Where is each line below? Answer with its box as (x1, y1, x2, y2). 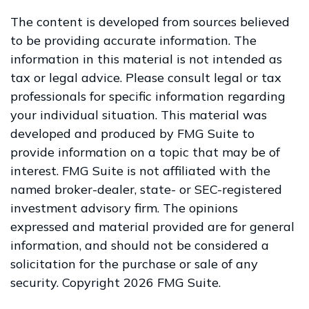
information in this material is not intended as (10, 51, 282, 67)
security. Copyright (10, 275, 123, 290)
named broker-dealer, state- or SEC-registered (10, 181, 282, 197)
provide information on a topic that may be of (10, 144, 280, 160)
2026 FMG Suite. (123, 275, 221, 290)
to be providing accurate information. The (10, 32, 257, 48)
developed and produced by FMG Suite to (10, 126, 255, 141)
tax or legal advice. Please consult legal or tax (10, 70, 281, 86)
